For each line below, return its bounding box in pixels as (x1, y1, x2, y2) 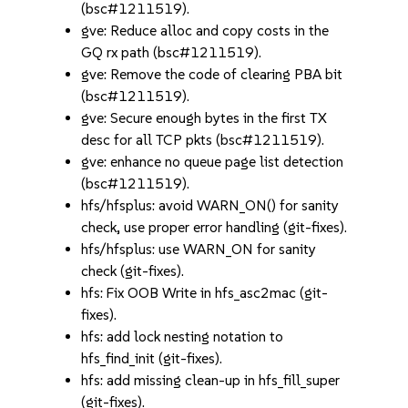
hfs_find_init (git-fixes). (81, 350, 223, 367)
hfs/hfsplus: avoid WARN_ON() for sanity (81, 197, 340, 214)
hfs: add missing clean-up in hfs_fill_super (81, 372, 341, 389)
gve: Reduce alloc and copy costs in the (81, 22, 330, 39)
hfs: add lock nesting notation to (81, 328, 284, 345)
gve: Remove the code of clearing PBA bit (81, 66, 343, 83)
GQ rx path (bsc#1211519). (81, 44, 262, 61)
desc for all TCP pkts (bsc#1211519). (81, 131, 325, 148)
